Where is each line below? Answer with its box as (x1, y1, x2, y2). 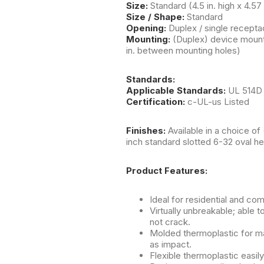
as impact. (150, 238, 192, 250)
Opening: (126, 22, 169, 34)
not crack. (150, 216, 190, 227)
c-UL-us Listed (187, 95, 249, 107)
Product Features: (126, 164, 207, 176)
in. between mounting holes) (126, 44, 240, 56)
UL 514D (228, 84, 262, 96)
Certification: (126, 95, 187, 107)
